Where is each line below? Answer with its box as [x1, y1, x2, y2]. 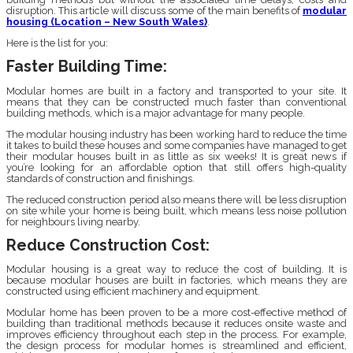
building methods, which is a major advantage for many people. [6, 106, 305, 119]
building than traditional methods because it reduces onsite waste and [6, 317, 347, 329]
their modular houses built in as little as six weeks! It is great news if [6, 150, 347, 162]
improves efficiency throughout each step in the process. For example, [6, 328, 347, 340]
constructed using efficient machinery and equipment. [6, 284, 260, 297]
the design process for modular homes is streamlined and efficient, [6, 339, 347, 351]
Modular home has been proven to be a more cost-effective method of [6, 306, 347, 318]
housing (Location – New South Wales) [6, 16, 207, 28]
